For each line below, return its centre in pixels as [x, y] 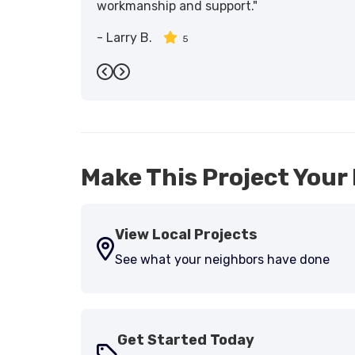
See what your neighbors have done [222, 260]
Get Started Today [186, 340]
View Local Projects [186, 235]
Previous [139, 84]
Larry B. [129, 38]
